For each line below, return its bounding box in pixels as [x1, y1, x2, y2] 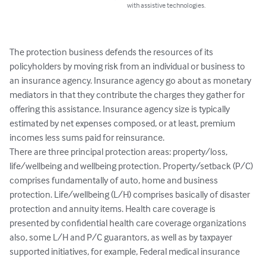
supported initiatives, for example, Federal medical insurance [9, 245, 240, 258]
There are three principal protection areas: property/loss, [9, 145, 229, 158]
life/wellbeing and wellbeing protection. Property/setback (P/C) [9, 160, 255, 172]
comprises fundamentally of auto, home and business [9, 174, 220, 186]
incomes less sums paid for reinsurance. [9, 131, 164, 144]
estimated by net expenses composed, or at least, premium [9, 117, 237, 129]
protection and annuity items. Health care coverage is [9, 202, 217, 215]
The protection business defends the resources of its [9, 46, 215, 58]
